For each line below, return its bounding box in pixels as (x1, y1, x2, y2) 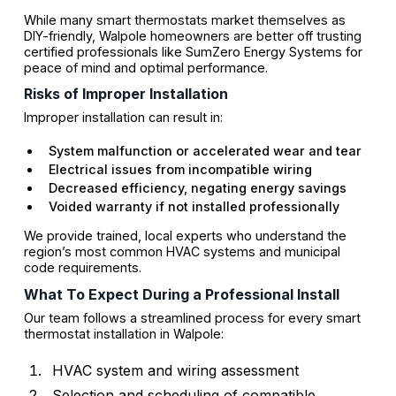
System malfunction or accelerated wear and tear (48, 143, 362, 159)
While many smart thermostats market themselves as (23, 12, 346, 28)
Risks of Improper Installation (23, 85, 228, 103)
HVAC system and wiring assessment (51, 361, 299, 379)
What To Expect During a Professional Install (23, 285, 339, 303)
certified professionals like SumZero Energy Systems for (23, 44, 362, 60)
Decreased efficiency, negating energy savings (48, 180, 346, 196)
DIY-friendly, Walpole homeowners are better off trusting (23, 28, 362, 44)
